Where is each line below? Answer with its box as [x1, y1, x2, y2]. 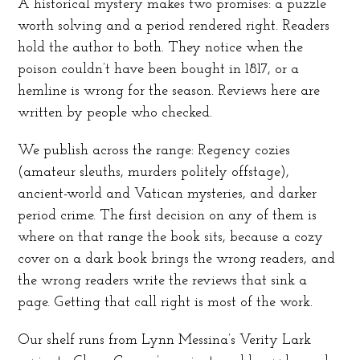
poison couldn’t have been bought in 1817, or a [18, 62, 300, 77]
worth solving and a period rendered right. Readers [18, 18, 330, 34]
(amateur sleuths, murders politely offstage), [18, 165, 290, 180]
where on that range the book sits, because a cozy [18, 230, 324, 245]
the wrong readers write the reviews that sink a [18, 273, 308, 288]
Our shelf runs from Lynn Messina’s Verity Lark [18, 333, 312, 348]
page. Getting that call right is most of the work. [18, 295, 313, 310]
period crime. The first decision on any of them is [18, 208, 317, 223]
